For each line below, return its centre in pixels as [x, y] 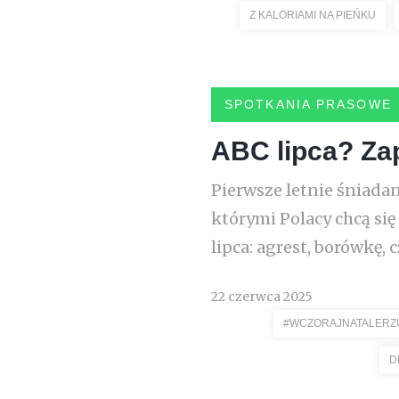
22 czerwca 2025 [262, 297]
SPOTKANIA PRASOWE [308, 104]
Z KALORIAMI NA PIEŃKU [313, 15]
